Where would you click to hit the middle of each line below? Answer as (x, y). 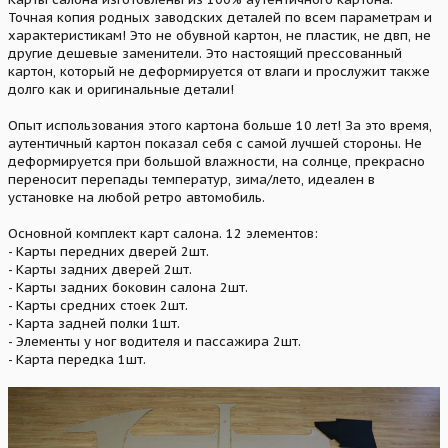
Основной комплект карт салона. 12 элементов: (163, 234)
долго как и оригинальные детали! (121, 90)
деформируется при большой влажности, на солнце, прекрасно (216, 162)
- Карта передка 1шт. (77, 360)
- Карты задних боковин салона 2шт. (128, 288)
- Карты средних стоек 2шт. (98, 306)
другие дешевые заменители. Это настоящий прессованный (205, 54)
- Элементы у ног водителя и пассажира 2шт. (154, 342)
